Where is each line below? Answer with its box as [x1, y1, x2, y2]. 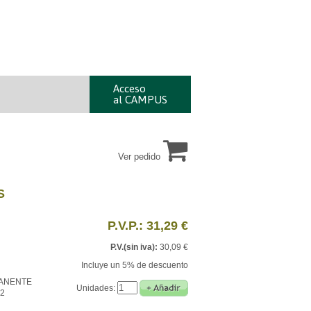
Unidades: [76, 283, 117, 293]
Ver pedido [117, 151, 163, 162]
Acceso [113, 83, 146, 94]
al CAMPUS [113, 94, 168, 106]
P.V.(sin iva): [110, 242, 158, 252]
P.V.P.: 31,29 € [107, 219, 188, 233]
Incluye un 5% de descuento [81, 260, 188, 270]
